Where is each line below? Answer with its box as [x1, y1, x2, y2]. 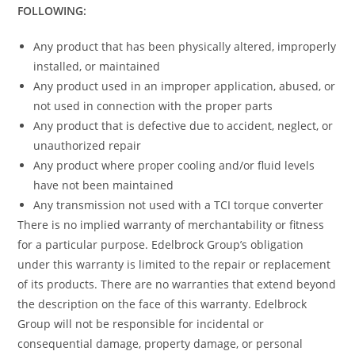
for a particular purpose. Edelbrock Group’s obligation [17, 237, 304, 253]
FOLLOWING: [17, 3, 87, 19]
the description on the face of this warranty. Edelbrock [17, 296, 307, 312]
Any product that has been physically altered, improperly [33, 39, 337, 55]
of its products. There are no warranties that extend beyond [17, 277, 337, 292]
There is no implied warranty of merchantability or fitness [17, 217, 325, 233]
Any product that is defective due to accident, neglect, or [33, 118, 334, 134]
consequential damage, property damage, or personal [17, 336, 303, 352]
